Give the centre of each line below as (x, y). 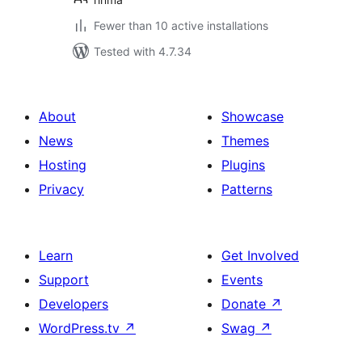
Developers (74, 304)
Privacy (61, 189)
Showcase (253, 116)
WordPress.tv (81, 328)
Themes (245, 141)
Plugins (243, 165)
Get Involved (260, 255)
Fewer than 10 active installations (181, 25)
